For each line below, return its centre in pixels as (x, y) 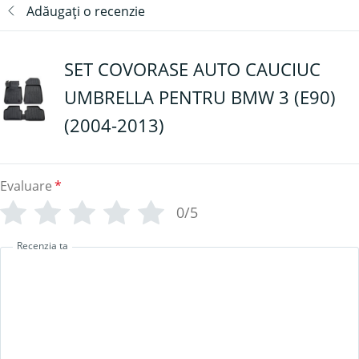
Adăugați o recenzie (86, 11)
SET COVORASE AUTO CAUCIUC (192, 69)
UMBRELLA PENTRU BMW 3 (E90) (200, 97)
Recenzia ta (42, 245)
